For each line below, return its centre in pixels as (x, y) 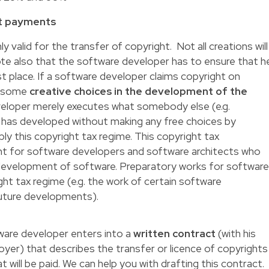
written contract (176, 234)
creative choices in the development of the (139, 91)
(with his (237, 234)
